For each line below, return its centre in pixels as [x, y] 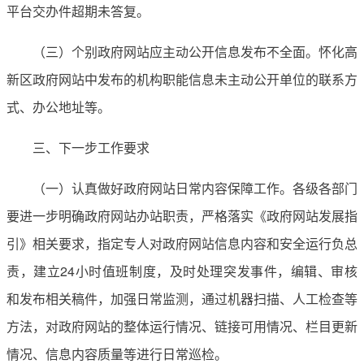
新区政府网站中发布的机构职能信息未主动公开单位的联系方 [182, 79]
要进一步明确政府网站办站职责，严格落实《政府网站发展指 [182, 215]
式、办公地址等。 [58, 106]
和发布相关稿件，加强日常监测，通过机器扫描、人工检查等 [182, 298]
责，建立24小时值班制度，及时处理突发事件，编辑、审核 [182, 271]
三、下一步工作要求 [91, 147]
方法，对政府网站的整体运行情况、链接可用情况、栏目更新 [182, 326]
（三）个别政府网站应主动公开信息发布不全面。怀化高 [195, 51]
